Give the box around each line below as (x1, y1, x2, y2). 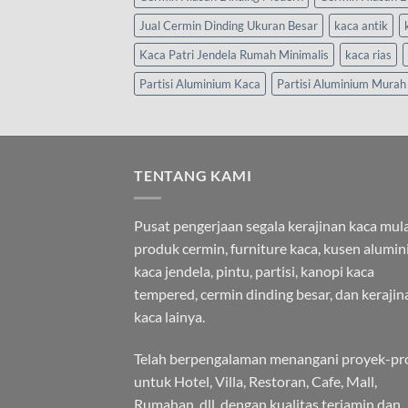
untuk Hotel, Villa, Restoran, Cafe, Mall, (134, 372, 377, 390)
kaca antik (334, 18, 388, 34)
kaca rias (345, 47, 392, 63)
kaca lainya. (134, 307, 205, 325)
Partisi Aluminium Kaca (139, 76, 260, 92)
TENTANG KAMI (134, 167, 252, 185)
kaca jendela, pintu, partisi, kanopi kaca (134, 261, 374, 280)
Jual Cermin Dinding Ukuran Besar (139, 18, 318, 34)
